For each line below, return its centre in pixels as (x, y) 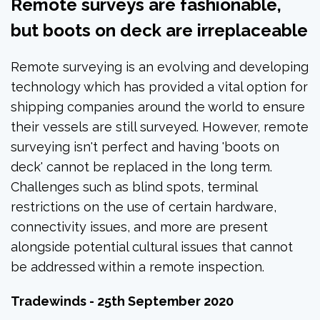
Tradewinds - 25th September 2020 (122, 301)
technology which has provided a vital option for (159, 87)
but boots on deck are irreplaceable (159, 30)
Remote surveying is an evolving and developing (160, 67)
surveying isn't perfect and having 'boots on (145, 147)
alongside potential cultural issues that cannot (152, 247)
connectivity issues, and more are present (139, 227)
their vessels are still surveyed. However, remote (160, 127)
